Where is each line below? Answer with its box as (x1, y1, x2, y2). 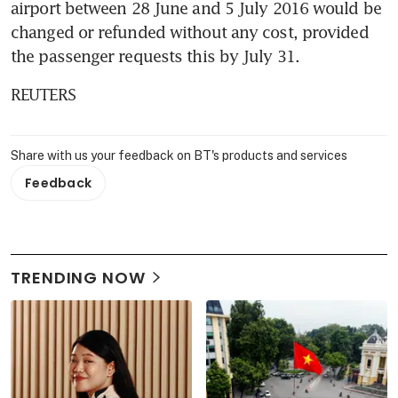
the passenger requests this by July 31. (11, 46, 299, 67)
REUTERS (11, 84, 76, 105)
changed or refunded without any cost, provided (11, 22, 369, 43)
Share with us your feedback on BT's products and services (11, 148, 347, 163)
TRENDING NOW (11, 267, 146, 290)
